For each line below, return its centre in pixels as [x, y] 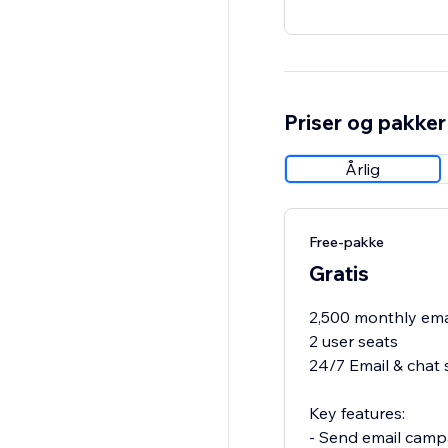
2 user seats [353, 341]
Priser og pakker [364, 122]
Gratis [338, 273]
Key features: [356, 413]
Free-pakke [346, 242]
